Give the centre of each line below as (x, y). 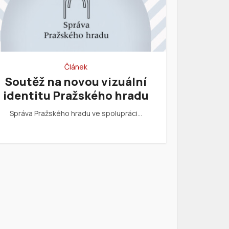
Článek (76, 67)
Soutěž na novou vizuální (76, 82)
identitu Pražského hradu (76, 96)
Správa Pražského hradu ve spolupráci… (76, 113)
